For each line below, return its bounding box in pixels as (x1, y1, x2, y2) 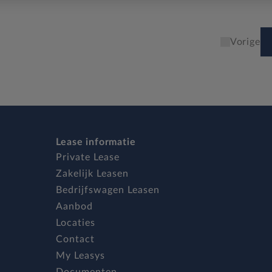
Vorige (229, 37, 260, 47)
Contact (55, 234, 95, 244)
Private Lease (55, 152, 120, 162)
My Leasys (55, 251, 105, 260)
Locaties (55, 218, 95, 228)
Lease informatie (55, 137, 136, 147)
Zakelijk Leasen (55, 169, 129, 178)
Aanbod (55, 202, 93, 211)
